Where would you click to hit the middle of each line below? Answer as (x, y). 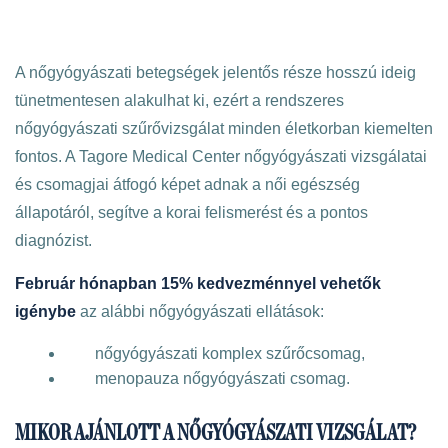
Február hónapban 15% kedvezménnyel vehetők (198, 283)
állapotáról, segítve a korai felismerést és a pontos (191, 212)
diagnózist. (53, 240)
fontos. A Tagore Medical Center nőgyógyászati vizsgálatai (221, 156)
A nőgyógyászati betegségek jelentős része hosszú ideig (215, 72)
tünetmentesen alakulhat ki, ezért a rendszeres (179, 100)
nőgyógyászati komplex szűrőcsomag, (230, 353)
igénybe (45, 311)
